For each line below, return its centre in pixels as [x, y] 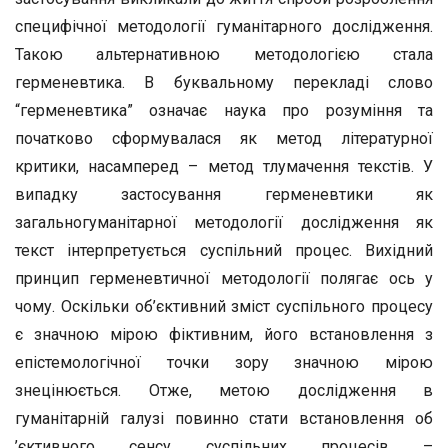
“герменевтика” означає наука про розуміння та [224, 110]
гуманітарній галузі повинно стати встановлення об [224, 418]
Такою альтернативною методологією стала [224, 54]
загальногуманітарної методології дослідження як [224, 222]
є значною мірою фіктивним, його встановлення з [224, 334]
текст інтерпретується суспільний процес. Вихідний [224, 250]
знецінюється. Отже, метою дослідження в [224, 390]
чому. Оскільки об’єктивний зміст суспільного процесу [224, 306]
